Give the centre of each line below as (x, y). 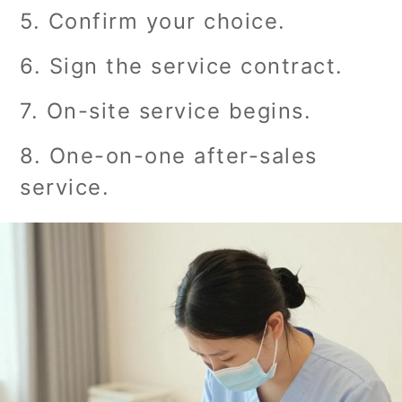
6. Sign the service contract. (182, 66)
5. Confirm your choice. (153, 21)
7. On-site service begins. (166, 110)
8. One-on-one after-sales (169, 155)
